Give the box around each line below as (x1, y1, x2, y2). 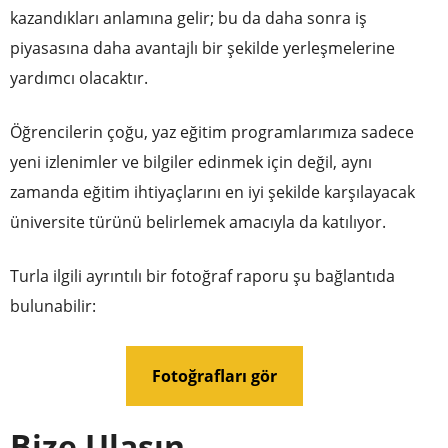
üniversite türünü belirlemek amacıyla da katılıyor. (10, 210, 386, 233)
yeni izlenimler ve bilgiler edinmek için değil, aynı (10, 150, 372, 173)
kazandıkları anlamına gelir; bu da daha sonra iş (10, 6, 367, 29)
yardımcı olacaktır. (10, 66, 148, 89)
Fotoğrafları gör (151, 364, 277, 387)
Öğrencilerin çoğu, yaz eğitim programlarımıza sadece (10, 120, 414, 143)
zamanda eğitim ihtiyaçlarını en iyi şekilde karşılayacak (10, 180, 415, 203)
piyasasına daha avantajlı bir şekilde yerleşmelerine (10, 36, 395, 59)
